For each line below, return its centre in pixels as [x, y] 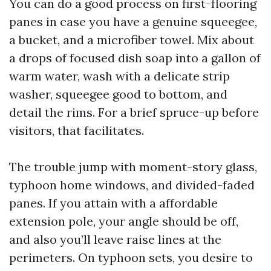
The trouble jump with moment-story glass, [133, 167]
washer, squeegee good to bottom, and [118, 94]
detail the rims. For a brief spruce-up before [134, 112]
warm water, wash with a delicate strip [119, 76]
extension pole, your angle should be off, [124, 221]
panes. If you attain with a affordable [113, 203]
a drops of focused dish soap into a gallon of [135, 58]
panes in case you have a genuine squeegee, [133, 21]
